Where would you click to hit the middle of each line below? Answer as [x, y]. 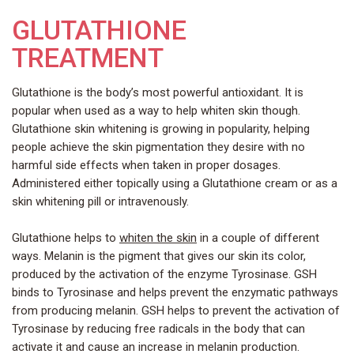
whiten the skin [158, 237]
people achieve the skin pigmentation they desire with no [158, 147]
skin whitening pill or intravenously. [100, 202]
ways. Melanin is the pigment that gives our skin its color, [159, 256]
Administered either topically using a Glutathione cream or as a [175, 184]
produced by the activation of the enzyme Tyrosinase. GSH [164, 274]
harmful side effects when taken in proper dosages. [146, 166]
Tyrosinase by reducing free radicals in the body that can [158, 328]
